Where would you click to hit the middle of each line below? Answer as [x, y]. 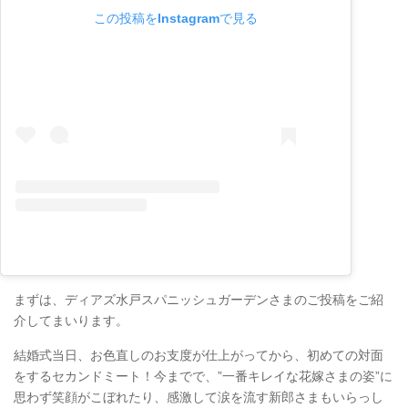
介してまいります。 [71, 321]
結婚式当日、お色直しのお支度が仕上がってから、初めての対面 [199, 356]
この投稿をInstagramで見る [176, 18]
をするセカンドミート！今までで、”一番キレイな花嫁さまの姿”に [203, 377]
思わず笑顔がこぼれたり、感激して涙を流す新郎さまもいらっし [199, 398]
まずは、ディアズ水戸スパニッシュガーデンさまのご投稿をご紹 [199, 300]
